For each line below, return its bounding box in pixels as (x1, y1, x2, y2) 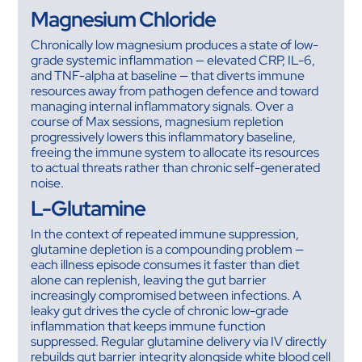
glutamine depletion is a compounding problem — (31, 241, 305, 259)
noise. (31, 175, 65, 192)
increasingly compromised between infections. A (31, 287, 302, 305)
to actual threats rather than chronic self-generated (31, 159, 321, 177)
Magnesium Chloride (31, 6, 217, 34)
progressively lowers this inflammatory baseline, (31, 128, 297, 146)
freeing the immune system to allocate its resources (31, 144, 320, 162)
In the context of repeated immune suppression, (31, 225, 300, 243)
